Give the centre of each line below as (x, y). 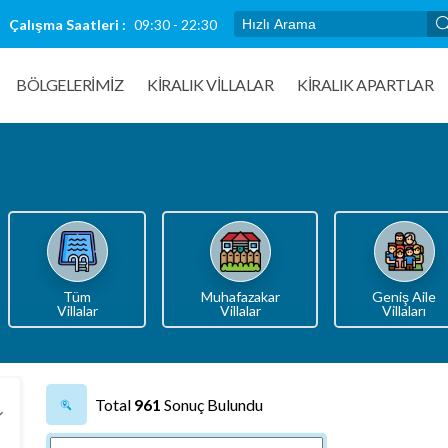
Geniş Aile (404, 296)
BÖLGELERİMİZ (69, 84)
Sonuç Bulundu (211, 404)
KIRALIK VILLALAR (210, 84)
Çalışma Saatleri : (67, 24)
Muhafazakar (240, 296)
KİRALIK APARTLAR (365, 84)
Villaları (404, 310)
